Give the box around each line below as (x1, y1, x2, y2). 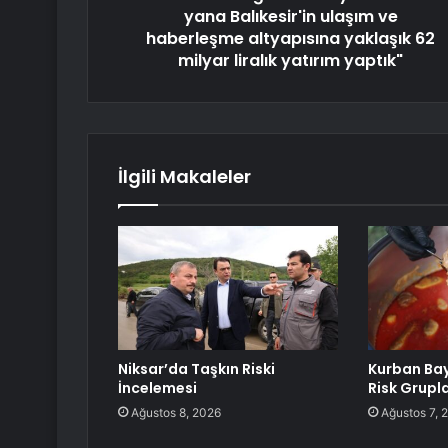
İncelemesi (118, 378, 197, 399)
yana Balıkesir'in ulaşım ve (183, 5, 398, 29)
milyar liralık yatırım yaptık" (178, 49, 403, 73)
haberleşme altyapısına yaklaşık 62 (146, 27, 435, 51)
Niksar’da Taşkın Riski (118, 359, 275, 380)
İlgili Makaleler (118, 164, 251, 190)
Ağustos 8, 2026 (131, 405, 221, 421)
